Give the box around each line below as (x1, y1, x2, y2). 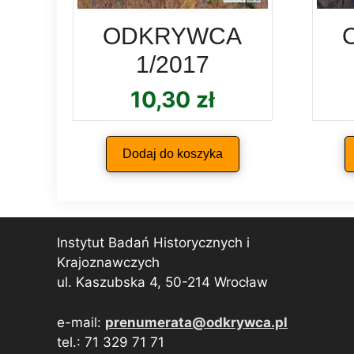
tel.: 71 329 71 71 (57, 333, 164, 350)
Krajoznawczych (57, 254, 160, 271)
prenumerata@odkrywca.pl (105, 314, 288, 330)
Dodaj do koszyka (122, 147, 223, 161)
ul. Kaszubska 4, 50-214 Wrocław (57, 274, 268, 291)
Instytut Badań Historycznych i (57, 235, 250, 251)
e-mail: (57, 314, 105, 330)
